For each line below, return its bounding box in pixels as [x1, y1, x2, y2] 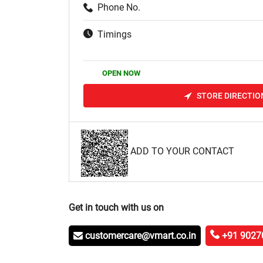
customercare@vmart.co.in [85, 230, 196, 241]
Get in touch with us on [69, 201, 164, 213]
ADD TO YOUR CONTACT [130, 146, 234, 157]
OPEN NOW [102, 68, 140, 77]
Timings [97, 28, 131, 40]
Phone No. [97, 1, 140, 13]
